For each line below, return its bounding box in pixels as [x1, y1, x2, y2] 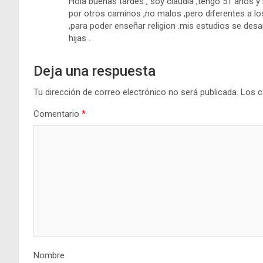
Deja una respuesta [33, 62, 156, 79]
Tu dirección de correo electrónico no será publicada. [33, 86, 238, 97]
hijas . [69, 32, 90, 43]
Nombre [33, 249, 65, 261]
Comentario [33, 108, 82, 119]
